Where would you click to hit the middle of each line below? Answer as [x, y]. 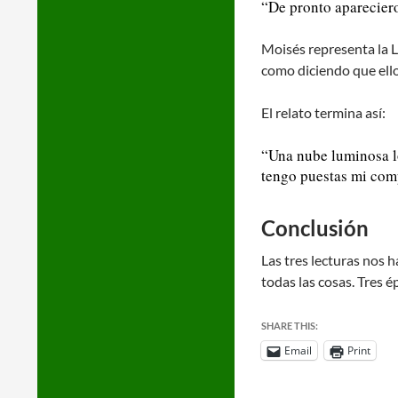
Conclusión [315, 228]
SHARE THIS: [290, 326]
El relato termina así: [323, 112]
